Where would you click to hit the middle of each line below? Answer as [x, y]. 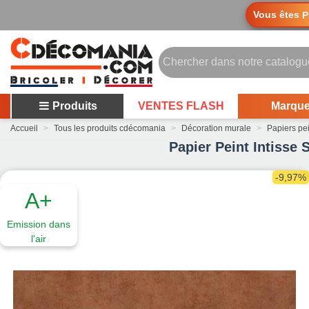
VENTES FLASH [181, 106]
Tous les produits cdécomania [110, 128]
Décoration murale [216, 128]
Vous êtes [278, 14]
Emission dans [38, 224]
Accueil [24, 128]
